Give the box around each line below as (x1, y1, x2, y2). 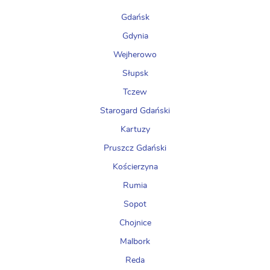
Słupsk (122, 69, 148, 78)
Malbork (120, 237, 150, 246)
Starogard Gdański (100, 107, 170, 115)
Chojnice (119, 219, 151, 227)
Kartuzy (120, 125, 150, 134)
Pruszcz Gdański (104, 144, 166, 152)
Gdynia (122, 32, 148, 40)
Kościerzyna (112, 163, 158, 171)
